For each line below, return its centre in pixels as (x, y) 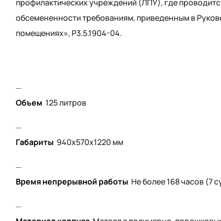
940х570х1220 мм (90, 142)
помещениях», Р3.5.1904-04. (69, 33)
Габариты (35, 142)
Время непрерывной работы (72, 182)
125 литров (66, 103)
